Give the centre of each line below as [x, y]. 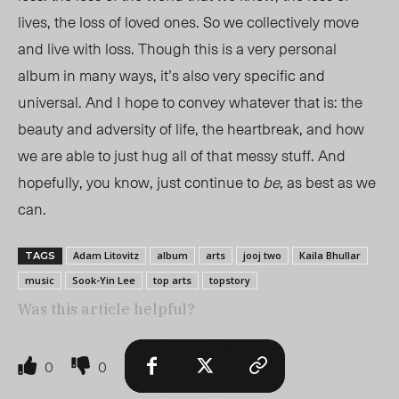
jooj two [262, 256]
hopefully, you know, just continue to [140, 182]
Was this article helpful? [106, 309]
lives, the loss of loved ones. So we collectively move [188, 22]
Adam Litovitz [106, 256]
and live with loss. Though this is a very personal [177, 49]
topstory [230, 281]
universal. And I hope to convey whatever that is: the [190, 102]
